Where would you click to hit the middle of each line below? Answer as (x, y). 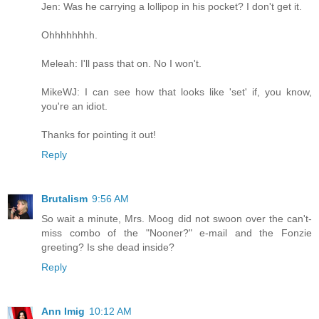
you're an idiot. (74, 106)
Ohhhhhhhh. (69, 35)
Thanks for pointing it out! (99, 134)
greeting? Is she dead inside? (108, 247)
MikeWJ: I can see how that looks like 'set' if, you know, (177, 91)
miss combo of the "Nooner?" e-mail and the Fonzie (177, 232)
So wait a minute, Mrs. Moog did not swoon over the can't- (177, 218)
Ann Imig (63, 311)
